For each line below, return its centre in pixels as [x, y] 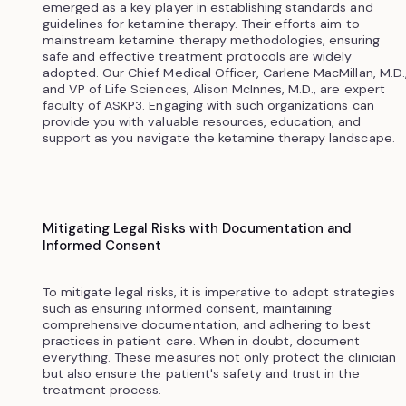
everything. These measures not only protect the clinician [219, 357]
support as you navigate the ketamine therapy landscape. [218, 137]
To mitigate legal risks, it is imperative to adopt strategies [218, 291]
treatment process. [102, 389]
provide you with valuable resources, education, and [202, 121]
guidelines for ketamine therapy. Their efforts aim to [201, 23]
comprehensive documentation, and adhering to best [207, 324]
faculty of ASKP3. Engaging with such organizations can [208, 105]
